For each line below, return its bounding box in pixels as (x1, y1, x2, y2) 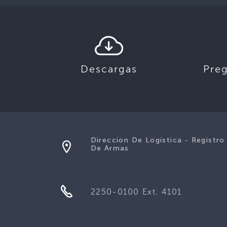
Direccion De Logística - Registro (90, 136, 225, 144)
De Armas (90, 144, 129, 153)
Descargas (81, 63, 138, 75)
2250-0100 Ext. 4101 (90, 187, 182, 197)
